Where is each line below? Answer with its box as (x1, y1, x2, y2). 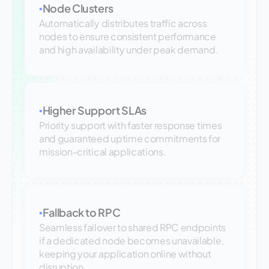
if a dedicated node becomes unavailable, (39, 234, 224, 247)
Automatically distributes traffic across (39, 17, 207, 30)
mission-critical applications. (39, 145, 166, 159)
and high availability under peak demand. (39, 43, 219, 56)
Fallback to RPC (42, 205, 121, 220)
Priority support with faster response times (39, 119, 222, 132)
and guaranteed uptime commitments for (39, 132, 221, 145)
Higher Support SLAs (42, 103, 147, 118)
